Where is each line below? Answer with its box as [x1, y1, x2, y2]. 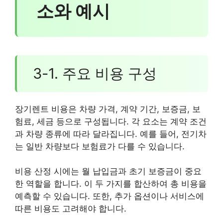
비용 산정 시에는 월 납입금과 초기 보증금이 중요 [15, 166, 202, 177]
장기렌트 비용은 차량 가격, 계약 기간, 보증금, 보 [15, 104, 201, 114]
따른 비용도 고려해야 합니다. [15, 204, 126, 214]
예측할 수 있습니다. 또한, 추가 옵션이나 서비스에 [15, 191, 204, 202]
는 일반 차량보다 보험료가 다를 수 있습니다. [15, 141, 185, 151]
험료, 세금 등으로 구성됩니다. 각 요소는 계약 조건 [15, 116, 207, 126]
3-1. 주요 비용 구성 [32, 64, 157, 82]
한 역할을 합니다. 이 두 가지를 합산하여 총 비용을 [15, 179, 207, 189]
